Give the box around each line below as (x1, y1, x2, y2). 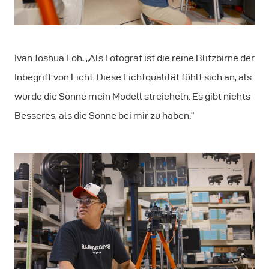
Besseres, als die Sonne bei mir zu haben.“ (14, 110, 194, 121)
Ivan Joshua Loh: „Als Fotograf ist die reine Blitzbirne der (14, 53, 255, 64)
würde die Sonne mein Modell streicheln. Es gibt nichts (14, 91, 250, 102)
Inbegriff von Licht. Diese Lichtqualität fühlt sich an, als (14, 72, 252, 83)
